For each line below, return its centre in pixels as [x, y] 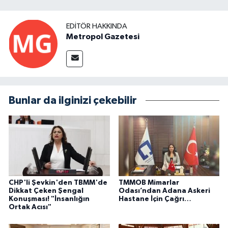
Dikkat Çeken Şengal [46, 191]
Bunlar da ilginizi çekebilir [73, 101]
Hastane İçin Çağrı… [155, 199]
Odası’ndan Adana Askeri [164, 191]
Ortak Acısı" [30, 207]
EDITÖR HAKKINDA [97, 26]
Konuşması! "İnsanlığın [49, 199]
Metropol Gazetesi [103, 36]
